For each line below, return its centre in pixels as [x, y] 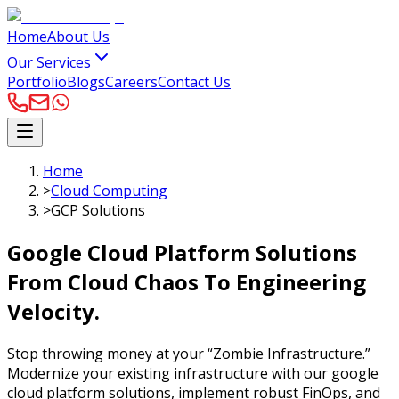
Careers [131, 82]
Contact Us [194, 82]
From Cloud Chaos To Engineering [187, 281]
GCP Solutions [98, 210]
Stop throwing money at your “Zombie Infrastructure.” [189, 353]
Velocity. [53, 311]
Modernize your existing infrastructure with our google [193, 373]
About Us [78, 37]
